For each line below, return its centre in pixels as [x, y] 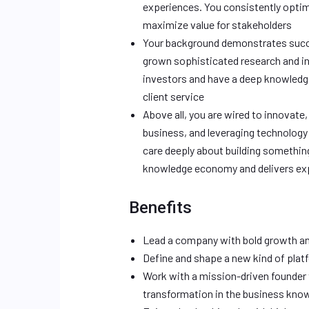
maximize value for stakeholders [217, 24]
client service [173, 96]
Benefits [160, 208]
